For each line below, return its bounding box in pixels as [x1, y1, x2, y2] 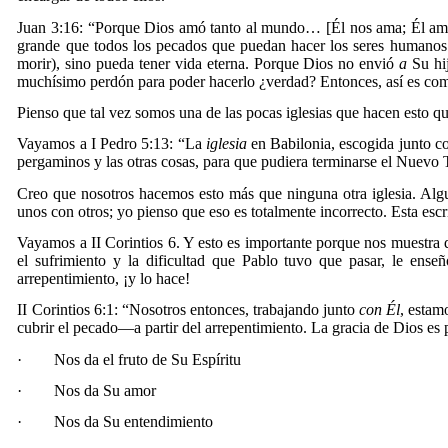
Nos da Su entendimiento [54, 413, 214, 431]
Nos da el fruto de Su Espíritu [54, 350, 242, 368]
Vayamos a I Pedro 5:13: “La [17, 135, 206, 153]
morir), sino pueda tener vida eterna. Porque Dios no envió [17, 54, 400, 72]
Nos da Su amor [54, 381, 157, 399]
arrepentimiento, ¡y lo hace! [17, 269, 191, 287]
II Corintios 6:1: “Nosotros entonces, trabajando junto [17, 301, 360, 319]
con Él [359, 301, 401, 319]
